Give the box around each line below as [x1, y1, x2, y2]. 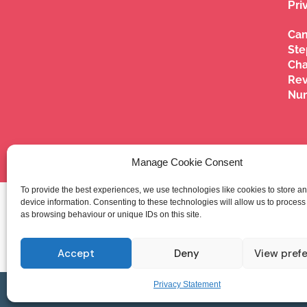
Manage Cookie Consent [131, 156, 243, 168]
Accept [57, 246, 95, 260]
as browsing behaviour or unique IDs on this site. [21, 210, 201, 219]
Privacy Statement [153, 280, 221, 289]
